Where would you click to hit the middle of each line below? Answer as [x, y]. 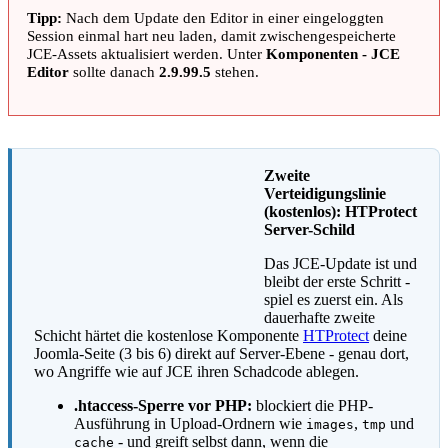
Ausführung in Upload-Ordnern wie [190, 423]
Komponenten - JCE [333, 54]
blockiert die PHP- [312, 405]
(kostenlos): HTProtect [340, 211]
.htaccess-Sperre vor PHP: [163, 405]
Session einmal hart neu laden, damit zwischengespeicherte [211, 36]
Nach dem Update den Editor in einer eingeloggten [223, 18]
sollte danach [114, 72]
